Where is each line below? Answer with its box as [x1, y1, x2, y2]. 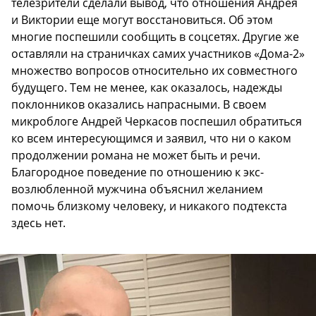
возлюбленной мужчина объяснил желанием [11, 181, 263, 197]
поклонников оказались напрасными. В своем [11, 96, 267, 112]
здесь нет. [11, 214, 66, 231]
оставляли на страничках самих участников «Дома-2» [11, 45, 305, 61]
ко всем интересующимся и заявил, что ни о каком [11, 130, 291, 146]
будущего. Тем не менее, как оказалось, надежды [11, 79, 282, 95]
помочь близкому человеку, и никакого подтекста [11, 197, 287, 214]
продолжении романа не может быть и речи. [11, 147, 260, 163]
